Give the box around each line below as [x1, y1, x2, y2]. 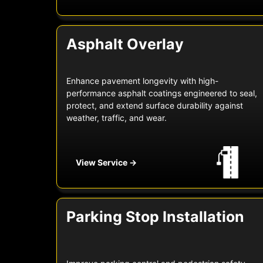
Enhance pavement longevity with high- [66, 76, 218, 86]
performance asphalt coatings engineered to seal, [66, 88, 257, 99]
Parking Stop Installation [66, 208, 244, 226]
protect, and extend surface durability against [66, 100, 243, 111]
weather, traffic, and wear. [66, 113, 167, 123]
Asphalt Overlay [66, 35, 184, 53]
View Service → [76, 157, 137, 168]
